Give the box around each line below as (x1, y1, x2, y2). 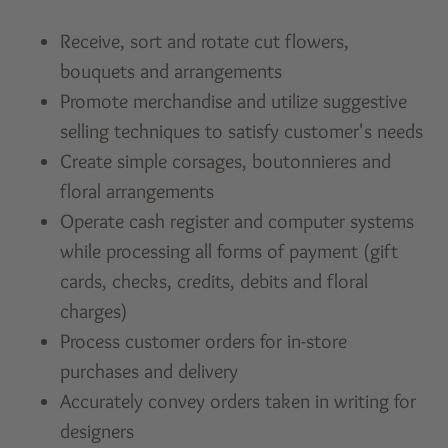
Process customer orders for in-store (60, 328, 348, 353)
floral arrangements (60, 178, 215, 203)
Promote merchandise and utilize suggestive (60, 88, 408, 113)
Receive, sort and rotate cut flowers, (60, 28, 350, 53)
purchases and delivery (60, 358, 239, 383)
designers (60, 418, 135, 443)
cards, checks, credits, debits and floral (60, 268, 369, 293)
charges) (60, 298, 128, 323)
